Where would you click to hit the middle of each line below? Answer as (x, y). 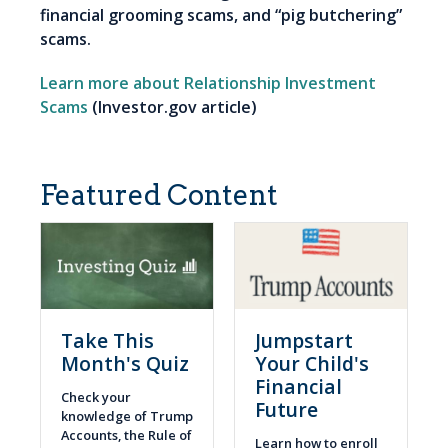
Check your (96, 397)
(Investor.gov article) (172, 107)
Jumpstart (304, 341)
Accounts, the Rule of (126, 435)
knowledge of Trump (127, 416)
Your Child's (312, 364)
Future (286, 410)
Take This (107, 341)
